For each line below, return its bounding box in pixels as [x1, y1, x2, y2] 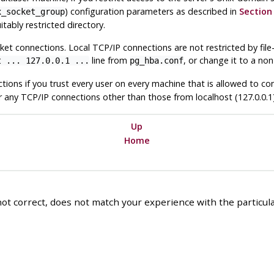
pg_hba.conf [129, 56, 183, 66]
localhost [195, 91, 232, 103]
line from [89, 54, 130, 67]
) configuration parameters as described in [64, 6, 239, 18]
